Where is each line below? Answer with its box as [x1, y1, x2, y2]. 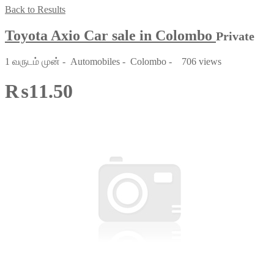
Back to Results [5, 4, 65, 15]
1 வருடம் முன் [5, 56, 62, 67]
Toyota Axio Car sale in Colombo [5, 27, 216, 43]
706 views [177, 56, 221, 67]
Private [216, 29, 254, 43]
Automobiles [70, 56, 120, 67]
